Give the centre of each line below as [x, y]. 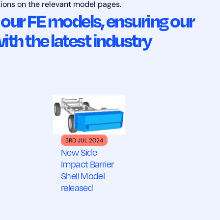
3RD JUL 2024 [84, 141]
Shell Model [83, 176]
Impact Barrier [87, 164]
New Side [79, 152]
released [77, 187]
